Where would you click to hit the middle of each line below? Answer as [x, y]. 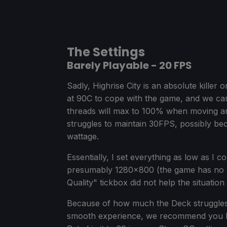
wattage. [83, 136]
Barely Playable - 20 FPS [129, 65]
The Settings [106, 52]
